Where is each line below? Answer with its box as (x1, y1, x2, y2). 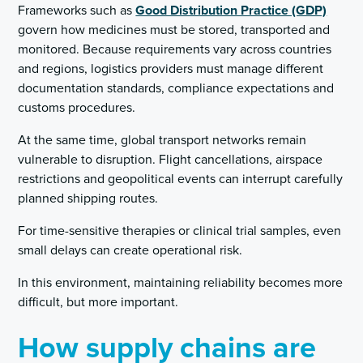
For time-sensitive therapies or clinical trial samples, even (18, 223, 342, 240)
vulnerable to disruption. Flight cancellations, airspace (18, 152, 323, 169)
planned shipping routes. (18, 190, 159, 207)
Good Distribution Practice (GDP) (135, 2, 327, 19)
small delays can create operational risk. (18, 242, 243, 259)
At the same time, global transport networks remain (18, 132, 307, 149)
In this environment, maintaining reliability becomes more (18, 275, 344, 292)
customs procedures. (18, 100, 136, 117)
